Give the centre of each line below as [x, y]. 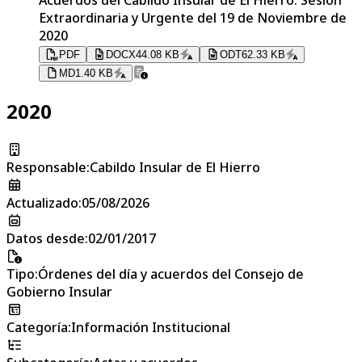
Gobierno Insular [59, 291]
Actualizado [42, 202]
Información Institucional [151, 327]
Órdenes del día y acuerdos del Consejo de [171, 274]
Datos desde [46, 238]
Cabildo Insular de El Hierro [175, 167]
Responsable [46, 167]
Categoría [37, 327]
